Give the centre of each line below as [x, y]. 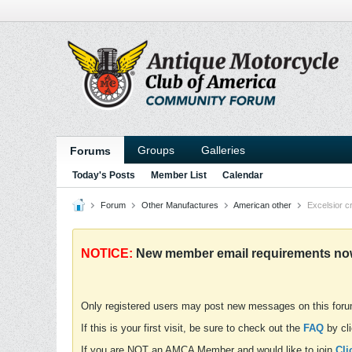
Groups [156, 150]
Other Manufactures [180, 205]
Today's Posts [104, 175]
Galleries [223, 150]
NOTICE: [107, 253]
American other [262, 205]
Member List [179, 175]
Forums [90, 151]
